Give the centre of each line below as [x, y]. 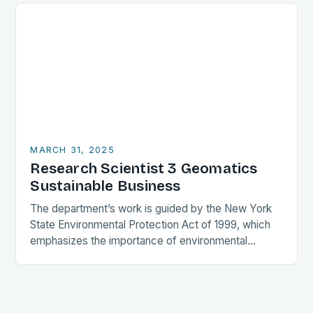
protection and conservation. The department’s [144, 257]
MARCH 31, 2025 [72, 150]
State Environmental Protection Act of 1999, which [151, 225]
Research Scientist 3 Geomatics [144, 169]
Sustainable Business [105, 187]
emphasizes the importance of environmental [139, 241]
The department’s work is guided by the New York [151, 209]
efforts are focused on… [89, 273]
